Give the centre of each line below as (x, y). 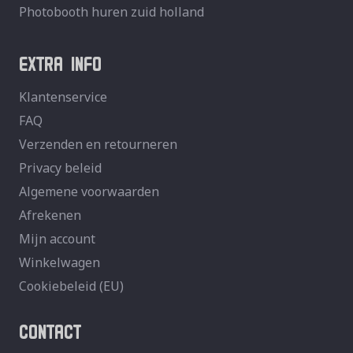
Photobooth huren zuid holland (111, 12)
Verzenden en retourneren (98, 145)
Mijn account (57, 239)
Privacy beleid (60, 168)
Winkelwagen (59, 263)
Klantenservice (63, 97)
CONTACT (50, 329)
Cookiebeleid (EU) (71, 286)
